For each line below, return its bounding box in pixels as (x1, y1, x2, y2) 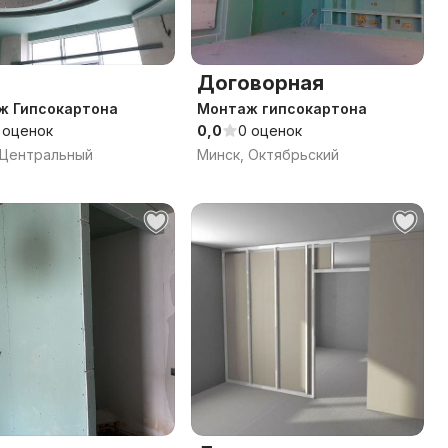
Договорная (197, 71, 324, 95)
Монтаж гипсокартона (197, 100, 367, 117)
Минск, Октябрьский (197, 146, 339, 163)
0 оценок (238, 122, 302, 139)
